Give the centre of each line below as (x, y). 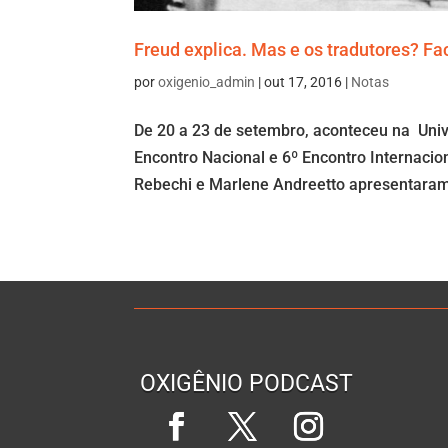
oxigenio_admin (207, 82)
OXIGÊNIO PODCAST (247, 384)
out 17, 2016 (303, 82)
